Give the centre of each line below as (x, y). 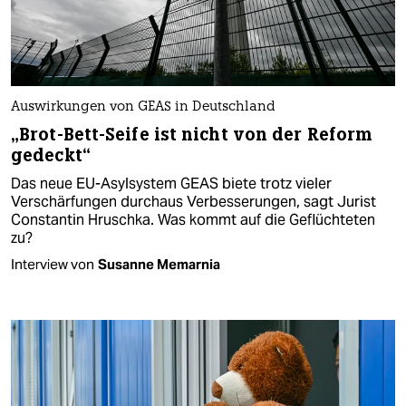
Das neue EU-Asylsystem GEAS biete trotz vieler (171, 183)
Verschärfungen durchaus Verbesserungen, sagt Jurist (193, 201)
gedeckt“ (51, 155)
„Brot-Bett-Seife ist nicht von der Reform (192, 134)
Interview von (53, 264)
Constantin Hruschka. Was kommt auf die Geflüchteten (193, 219)
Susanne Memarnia (159, 264)
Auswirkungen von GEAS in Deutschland (143, 107)
